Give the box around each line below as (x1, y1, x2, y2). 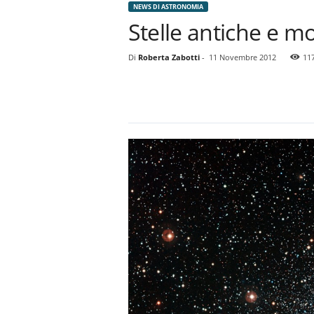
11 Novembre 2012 (208, 52, 276, 63)
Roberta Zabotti (137, 52, 200, 63)
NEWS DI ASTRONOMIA (132, 2, 203, 12)
